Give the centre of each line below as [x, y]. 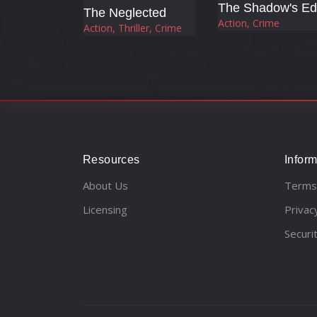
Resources [111, 159]
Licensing [105, 209]
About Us [105, 185]
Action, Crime [249, 23]
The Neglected [125, 12]
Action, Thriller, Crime [133, 28]
